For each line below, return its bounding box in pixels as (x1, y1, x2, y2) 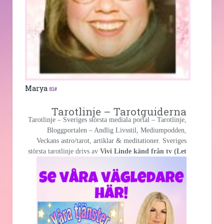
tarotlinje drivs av (46, 147, 100, 155)
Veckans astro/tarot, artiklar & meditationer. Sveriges (36, 136, 186, 144)
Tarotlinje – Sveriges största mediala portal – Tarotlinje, (28, 115, 186, 123)
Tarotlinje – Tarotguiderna (51, 104, 186, 118)
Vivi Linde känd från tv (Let (100, 147, 186, 155)
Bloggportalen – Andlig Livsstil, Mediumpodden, (47, 126, 186, 134)
